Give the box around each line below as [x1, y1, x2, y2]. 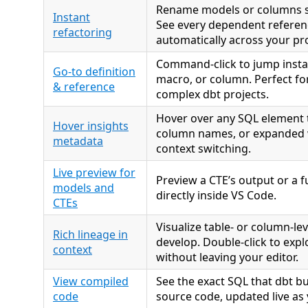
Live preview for [53, 165, 135, 180]
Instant [53, 10, 90, 25]
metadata [53, 133, 103, 148]
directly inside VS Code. [156, 188, 276, 203]
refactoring [53, 25, 112, 40]
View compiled [53, 274, 129, 289]
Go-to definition [53, 64, 135, 79]
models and [53, 180, 114, 195]
